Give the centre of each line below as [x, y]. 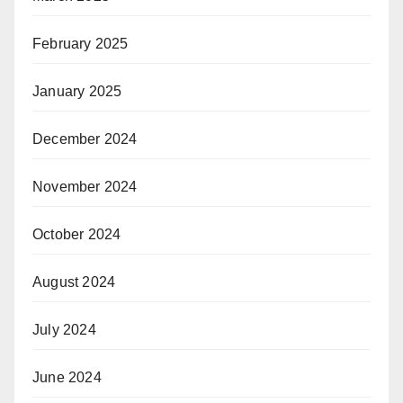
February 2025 [81, 43]
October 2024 [77, 234]
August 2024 [74, 282]
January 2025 [77, 91]
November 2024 [85, 186]
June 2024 [67, 377]
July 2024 [64, 329]
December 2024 [85, 139]
